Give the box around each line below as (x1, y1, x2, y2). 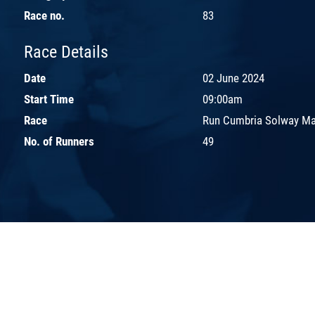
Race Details (24, 41, 108, 62)
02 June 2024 (202, 70, 264, 85)
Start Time (24, 91, 74, 106)
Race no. (24, 8, 65, 22)
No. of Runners (24, 134, 94, 148)
